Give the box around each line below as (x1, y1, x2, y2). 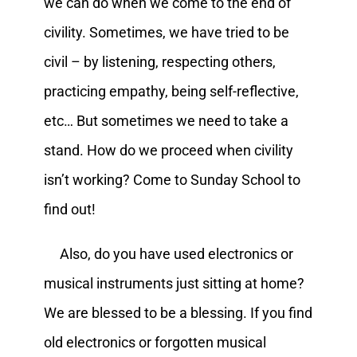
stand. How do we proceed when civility (43, 141, 293, 159)
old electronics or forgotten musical (43, 333, 266, 351)
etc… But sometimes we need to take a (43, 112, 288, 129)
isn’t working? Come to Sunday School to (43, 171, 300, 188)
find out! (43, 200, 96, 218)
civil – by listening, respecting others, (43, 53, 276, 70)
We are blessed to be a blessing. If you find (43, 304, 312, 321)
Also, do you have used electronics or (43, 245, 293, 262)
